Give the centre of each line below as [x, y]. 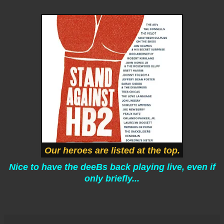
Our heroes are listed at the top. [112, 150]
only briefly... [112, 178]
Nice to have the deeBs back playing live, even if [112, 167]
